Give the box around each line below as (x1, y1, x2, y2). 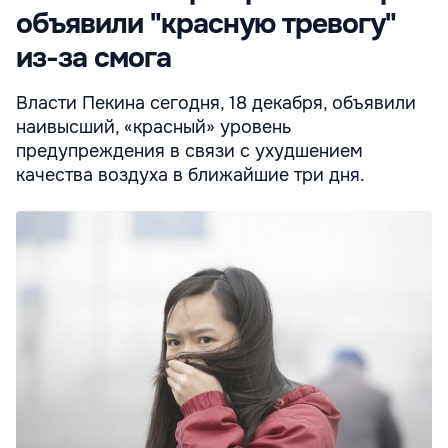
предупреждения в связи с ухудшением (16, 139, 363, 162)
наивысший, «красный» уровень (16, 115, 291, 138)
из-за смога (16, 39, 171, 76)
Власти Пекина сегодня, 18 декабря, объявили (16, 91, 416, 114)
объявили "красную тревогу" (16, 5, 396, 42)
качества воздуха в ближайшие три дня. (16, 163, 365, 186)
